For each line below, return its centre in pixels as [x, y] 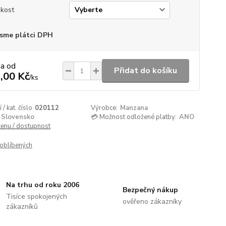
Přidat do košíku [145, 71]
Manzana [134, 108]
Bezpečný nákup [150, 190]
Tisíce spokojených [37, 196]
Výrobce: [104, 108]
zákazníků [22, 207]
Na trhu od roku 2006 [43, 185]
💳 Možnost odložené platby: [134, 117]
